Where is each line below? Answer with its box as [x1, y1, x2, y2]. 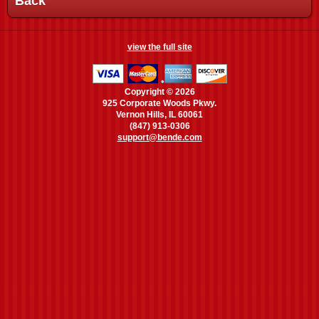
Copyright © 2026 [124, 87, 195, 97]
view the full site [127, 42, 192, 52]
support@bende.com [117, 132, 202, 142]
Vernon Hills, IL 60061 [116, 110, 203, 120]
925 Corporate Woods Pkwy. [103, 98, 216, 108]
